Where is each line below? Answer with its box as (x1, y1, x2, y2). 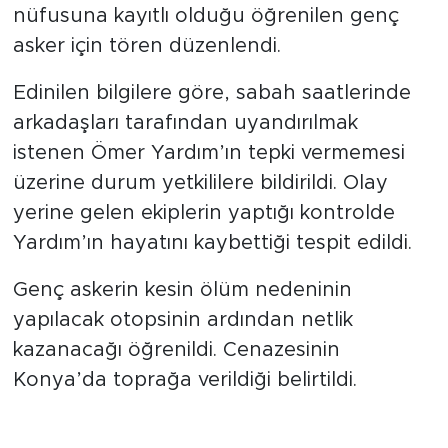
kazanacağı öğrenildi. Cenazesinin (12, 340, 340, 361)
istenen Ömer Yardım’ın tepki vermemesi (12, 143, 405, 164)
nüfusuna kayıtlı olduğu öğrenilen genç (12, 6, 399, 27)
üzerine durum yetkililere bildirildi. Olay (12, 173, 388, 194)
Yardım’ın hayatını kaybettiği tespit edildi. (12, 233, 412, 254)
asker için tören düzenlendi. (12, 36, 281, 57)
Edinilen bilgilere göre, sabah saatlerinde (12, 83, 411, 104)
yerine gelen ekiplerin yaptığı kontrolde (12, 203, 395, 224)
